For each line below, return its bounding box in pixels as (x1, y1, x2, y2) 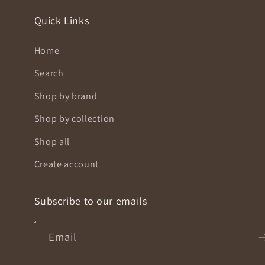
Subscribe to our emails (34, 194, 147, 208)
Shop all (34, 135, 70, 148)
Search (34, 67, 64, 80)
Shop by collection (34, 112, 115, 125)
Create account (34, 158, 99, 171)
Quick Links (34, 13, 89, 27)
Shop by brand (34, 89, 98, 102)
